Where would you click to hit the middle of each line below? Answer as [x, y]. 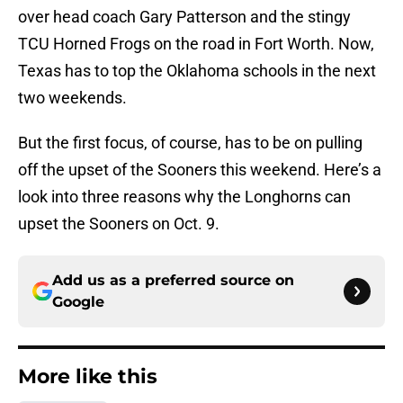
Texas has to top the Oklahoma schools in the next [197, 71]
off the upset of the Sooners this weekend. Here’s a [200, 170]
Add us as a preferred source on [173, 281]
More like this [88, 377]
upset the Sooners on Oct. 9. [119, 224]
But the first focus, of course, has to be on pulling [190, 143]
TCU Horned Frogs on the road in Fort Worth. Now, [196, 44]
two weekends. [72, 98]
